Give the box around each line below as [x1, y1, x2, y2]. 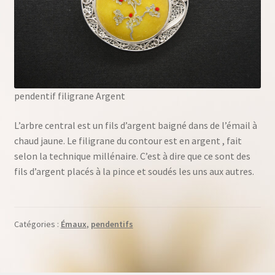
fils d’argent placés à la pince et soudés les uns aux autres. [14, 165, 254, 177]
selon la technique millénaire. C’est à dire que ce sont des [14, 149, 250, 162]
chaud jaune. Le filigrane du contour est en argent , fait [14, 134, 242, 147]
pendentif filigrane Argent [14, 89, 125, 102]
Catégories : [14, 218, 61, 230]
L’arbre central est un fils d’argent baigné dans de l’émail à [14, 118, 257, 131]
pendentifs [90, 218, 133, 230]
